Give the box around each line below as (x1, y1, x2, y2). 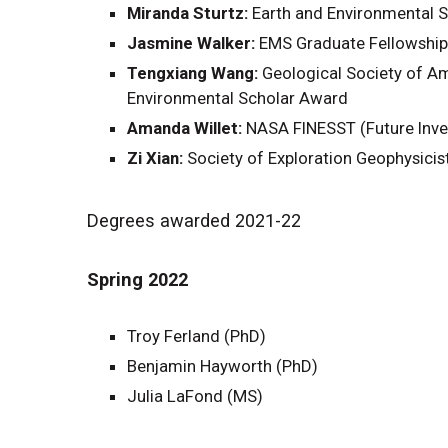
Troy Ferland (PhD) (127, 326, 266, 347)
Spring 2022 (87, 269, 188, 291)
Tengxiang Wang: (127, 63, 258, 84)
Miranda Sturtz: (127, 3, 248, 24)
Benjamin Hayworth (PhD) (127, 356, 318, 377)
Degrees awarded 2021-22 (87, 210, 301, 232)
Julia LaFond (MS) (127, 386, 263, 407)
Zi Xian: (127, 148, 183, 169)
